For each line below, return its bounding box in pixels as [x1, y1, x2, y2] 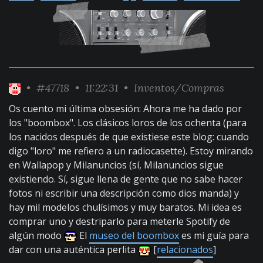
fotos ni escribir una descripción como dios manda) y [9, 187, 239, 200]
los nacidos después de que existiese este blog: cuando [9, 130, 249, 143]
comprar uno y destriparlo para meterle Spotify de [9, 215, 230, 228]
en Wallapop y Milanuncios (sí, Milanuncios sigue [9, 159, 224, 171]
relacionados [157, 243, 213, 256]
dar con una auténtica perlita [9, 243, 138, 256]
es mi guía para [179, 229, 249, 242]
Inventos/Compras [134, 81, 224, 95]
